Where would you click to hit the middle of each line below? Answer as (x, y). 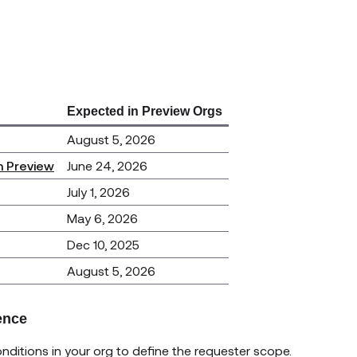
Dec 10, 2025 (103, 244)
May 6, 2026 (102, 218)
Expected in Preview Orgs (145, 111)
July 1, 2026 (98, 191)
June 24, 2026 (107, 165)
